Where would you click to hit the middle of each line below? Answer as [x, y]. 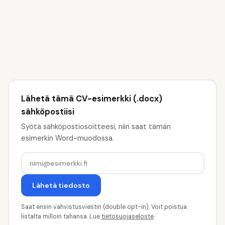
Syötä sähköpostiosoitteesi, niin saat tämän [96, 127]
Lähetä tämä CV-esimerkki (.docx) [91, 98]
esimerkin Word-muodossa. [67, 138]
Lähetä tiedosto [61, 186]
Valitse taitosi [52, 16]
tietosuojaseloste [127, 217]
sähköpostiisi [47, 111]
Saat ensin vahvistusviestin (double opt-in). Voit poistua [104, 207]
